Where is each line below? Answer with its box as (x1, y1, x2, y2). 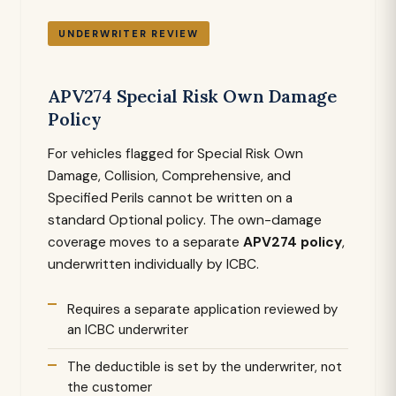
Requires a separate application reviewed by (67, 301, 338, 318)
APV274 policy (243, 233, 342, 251)
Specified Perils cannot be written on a (48, 189, 293, 207)
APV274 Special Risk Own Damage (48, 85, 337, 107)
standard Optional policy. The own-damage (48, 211, 322, 229)
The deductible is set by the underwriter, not (67, 358, 342, 376)
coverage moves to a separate (48, 233, 243, 251)
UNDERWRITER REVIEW (58, 27, 199, 40)
